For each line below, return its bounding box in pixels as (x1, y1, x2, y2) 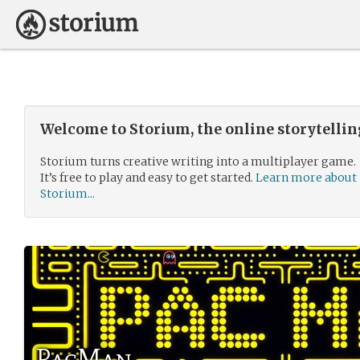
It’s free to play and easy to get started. (40, 170, 256, 185)
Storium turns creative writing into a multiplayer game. (40, 154, 356, 169)
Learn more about (256, 170, 357, 185)
